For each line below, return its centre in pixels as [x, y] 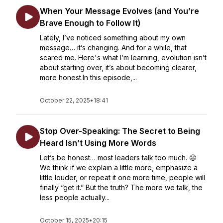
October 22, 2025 [65, 100]
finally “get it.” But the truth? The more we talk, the [121, 187]
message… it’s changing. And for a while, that [113, 48]
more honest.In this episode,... [88, 77]
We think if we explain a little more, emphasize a [119, 167]
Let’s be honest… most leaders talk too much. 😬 [118, 158]
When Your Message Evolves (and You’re [119, 11]
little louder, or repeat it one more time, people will [122, 177]
